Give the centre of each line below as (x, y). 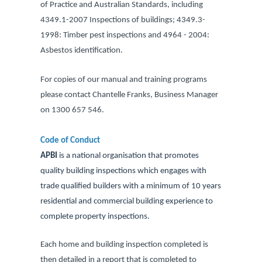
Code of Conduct (70, 141)
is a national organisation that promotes (128, 156)
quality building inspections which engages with (123, 171)
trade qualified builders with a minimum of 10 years (131, 186)
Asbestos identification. (82, 51)
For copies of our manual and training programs (124, 80)
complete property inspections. (95, 217)
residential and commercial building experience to (127, 201)
